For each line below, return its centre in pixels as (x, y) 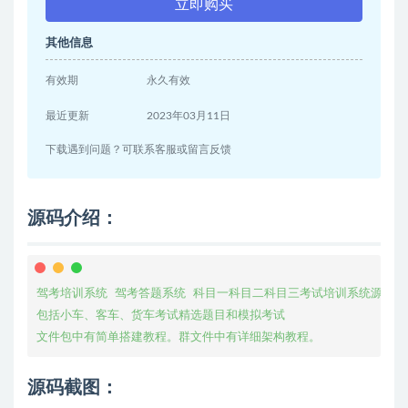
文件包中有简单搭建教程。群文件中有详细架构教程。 (178, 337)
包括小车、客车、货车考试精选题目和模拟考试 (161, 315)
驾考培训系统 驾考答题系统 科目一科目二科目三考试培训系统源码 (215, 293)
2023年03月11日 (189, 116)
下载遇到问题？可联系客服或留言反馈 (138, 149)
